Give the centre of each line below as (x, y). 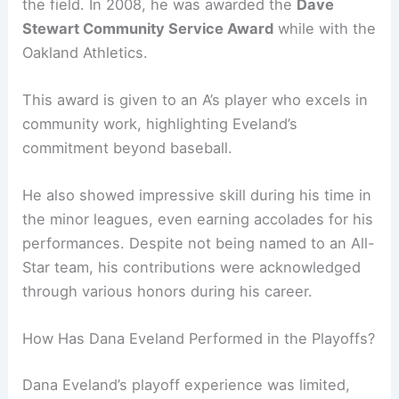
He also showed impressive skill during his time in (197, 195)
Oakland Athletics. (85, 52)
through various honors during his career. (168, 292)
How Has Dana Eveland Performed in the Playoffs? (199, 339)
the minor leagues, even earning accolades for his (198, 220)
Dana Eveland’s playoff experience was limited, (187, 385)
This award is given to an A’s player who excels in (195, 99)
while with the (325, 28)
